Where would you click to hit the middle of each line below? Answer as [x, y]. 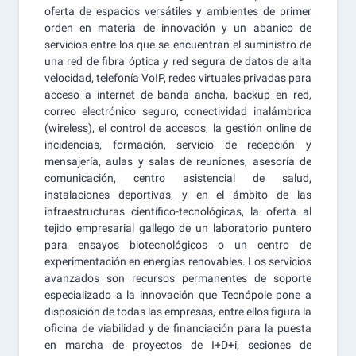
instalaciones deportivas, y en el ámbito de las [178, 195]
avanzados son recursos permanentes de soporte [178, 278]
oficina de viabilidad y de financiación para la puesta [178, 328]
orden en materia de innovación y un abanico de [178, 28]
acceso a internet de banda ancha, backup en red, [178, 95]
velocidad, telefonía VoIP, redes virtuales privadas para [178, 78]
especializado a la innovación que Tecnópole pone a [178, 295]
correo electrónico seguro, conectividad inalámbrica [178, 111]
